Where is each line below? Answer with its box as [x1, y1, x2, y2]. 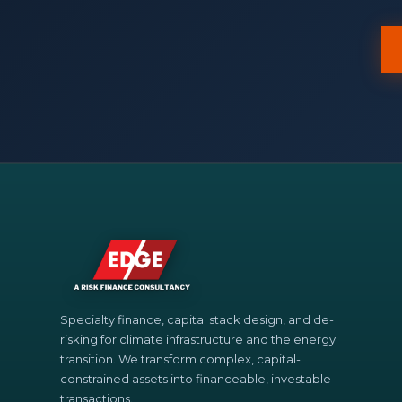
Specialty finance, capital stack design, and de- [60, 311, 335, 327]
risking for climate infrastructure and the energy [60, 331, 336, 346]
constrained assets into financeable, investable [60, 371, 332, 386]
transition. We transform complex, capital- [60, 351, 301, 366]
